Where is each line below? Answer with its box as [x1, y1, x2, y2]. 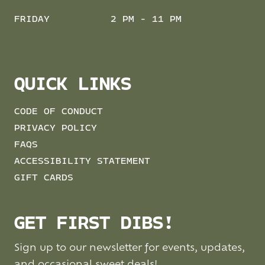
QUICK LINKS [14, 76, 131, 95]
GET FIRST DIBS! [14, 215, 174, 234]
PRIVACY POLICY [14, 123, 97, 133]
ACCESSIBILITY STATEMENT [14, 156, 150, 166]
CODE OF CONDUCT [14, 106, 103, 117]
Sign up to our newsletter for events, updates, [14, 244, 245, 254]
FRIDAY [14, 14, 50, 24]
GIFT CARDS [14, 173, 73, 183]
